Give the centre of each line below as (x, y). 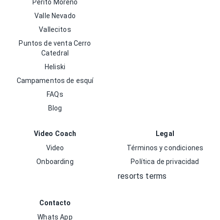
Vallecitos (55, 29)
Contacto (55, 203)
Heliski (55, 67)
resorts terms (142, 176)
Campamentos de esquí (55, 81)
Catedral (55, 53)
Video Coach (55, 134)
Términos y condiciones (165, 148)
